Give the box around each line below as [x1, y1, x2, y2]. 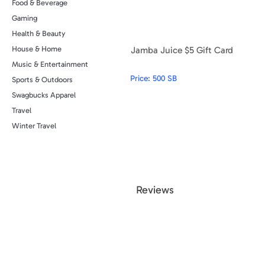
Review [133, 183, 169, 196]
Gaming [12, 14, 37, 22]
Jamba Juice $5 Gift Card [131, 44, 233, 56]
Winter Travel [12, 121, 56, 130]
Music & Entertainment [12, 60, 88, 69]
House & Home [12, 44, 62, 53]
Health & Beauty [12, 29, 66, 38]
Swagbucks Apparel [12, 91, 76, 99]
